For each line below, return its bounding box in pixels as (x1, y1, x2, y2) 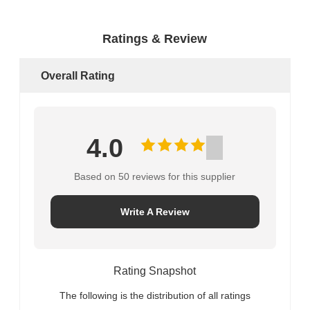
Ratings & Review (102, 31, 208, 46)
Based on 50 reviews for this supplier (74, 170, 236, 182)
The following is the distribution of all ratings (59, 289, 250, 301)
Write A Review (120, 206, 190, 217)
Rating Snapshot (113, 264, 197, 277)
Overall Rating (40, 69, 115, 82)
